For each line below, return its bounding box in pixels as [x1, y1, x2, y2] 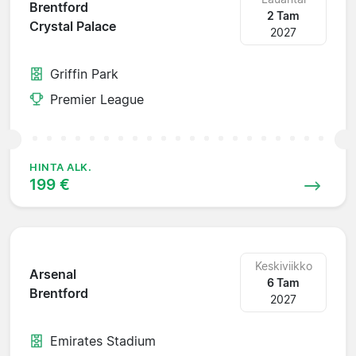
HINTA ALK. [29, 161, 92, 173]
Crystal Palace [29, 18, 116, 35]
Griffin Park [50, 65, 118, 82]
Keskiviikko [254, 258, 312, 273]
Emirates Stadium [50, 332, 156, 349]
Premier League [50, 91, 144, 107]
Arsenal [29, 266, 76, 283]
